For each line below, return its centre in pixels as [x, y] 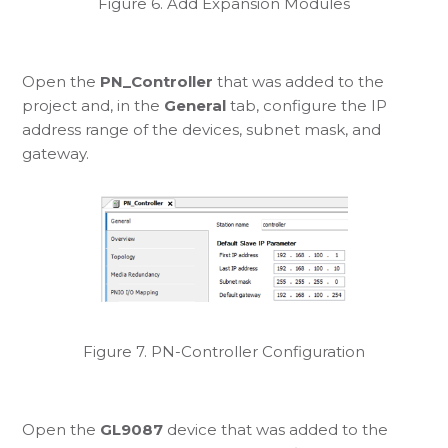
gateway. [56, 153]
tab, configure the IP [307, 105]
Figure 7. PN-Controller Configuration [224, 351]
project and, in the [93, 105]
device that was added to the [276, 429]
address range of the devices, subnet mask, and [202, 129]
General [195, 105]
